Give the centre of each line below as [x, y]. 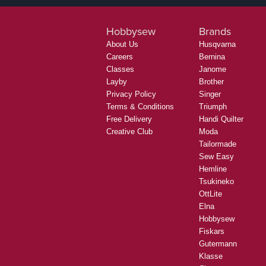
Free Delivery [129, 119]
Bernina [212, 56]
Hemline [213, 169]
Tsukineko [216, 181]
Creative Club [129, 131]
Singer [210, 94]
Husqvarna [217, 44]
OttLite [210, 194]
